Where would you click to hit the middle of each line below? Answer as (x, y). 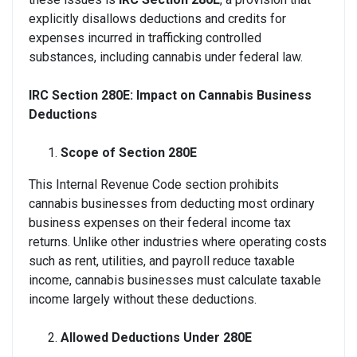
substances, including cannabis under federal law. (166, 57)
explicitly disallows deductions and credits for (157, 18)
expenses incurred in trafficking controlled (145, 37)
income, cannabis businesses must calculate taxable (175, 280)
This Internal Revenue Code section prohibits (154, 184)
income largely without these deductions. (143, 299)
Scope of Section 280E (129, 152)
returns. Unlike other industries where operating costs (178, 241)
